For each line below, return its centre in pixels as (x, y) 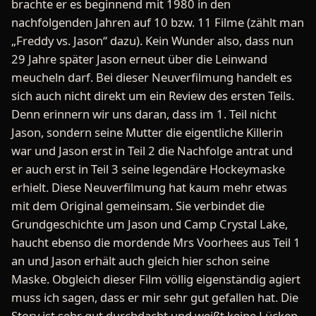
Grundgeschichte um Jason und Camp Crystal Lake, (150, 224)
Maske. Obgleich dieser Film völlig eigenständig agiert (156, 279)
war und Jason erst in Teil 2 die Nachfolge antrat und (152, 150)
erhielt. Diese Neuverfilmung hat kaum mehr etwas (149, 187)
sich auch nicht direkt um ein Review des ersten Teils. (153, 95)
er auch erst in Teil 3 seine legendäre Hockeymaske (148, 169)
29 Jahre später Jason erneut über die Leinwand (139, 59)
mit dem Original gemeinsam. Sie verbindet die (138, 205)
